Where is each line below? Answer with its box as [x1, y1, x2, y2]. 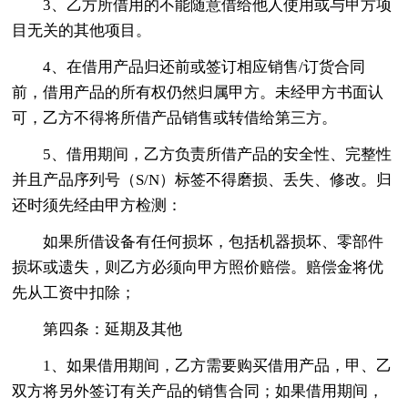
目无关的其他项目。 [12, 21, 152, 39]
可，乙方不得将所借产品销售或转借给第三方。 [12, 108, 338, 127]
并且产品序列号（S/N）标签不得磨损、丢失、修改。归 [12, 170, 393, 189]
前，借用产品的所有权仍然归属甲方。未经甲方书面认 [12, 83, 384, 101]
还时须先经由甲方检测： [12, 196, 183, 214]
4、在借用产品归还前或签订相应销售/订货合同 [43, 57, 366, 76]
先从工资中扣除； [12, 283, 137, 301]
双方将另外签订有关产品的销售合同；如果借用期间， [12, 382, 384, 400]
